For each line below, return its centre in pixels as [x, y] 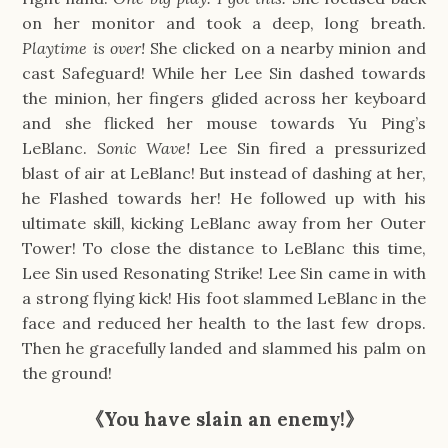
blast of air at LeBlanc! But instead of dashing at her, [224, 172]
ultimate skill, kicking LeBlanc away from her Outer [224, 222]
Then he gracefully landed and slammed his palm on [224, 347]
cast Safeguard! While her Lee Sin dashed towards [224, 72]
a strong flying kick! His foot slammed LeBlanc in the [224, 297]
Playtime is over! [86, 47]
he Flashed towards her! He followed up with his [224, 197]
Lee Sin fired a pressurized [312, 147]
